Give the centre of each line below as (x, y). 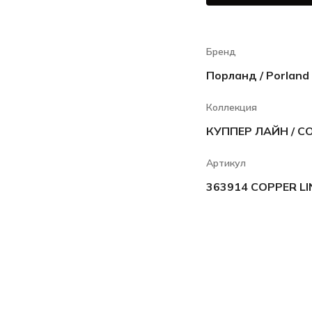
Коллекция (232, 107)
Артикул (226, 163)
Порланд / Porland (258, 75)
